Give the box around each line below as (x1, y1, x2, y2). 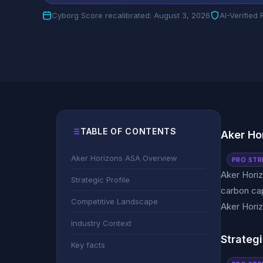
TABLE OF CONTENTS (80, 126, 177, 136)
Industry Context (71, 218, 131, 228)
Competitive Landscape (71, 197, 158, 206)
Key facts (71, 240, 105, 249)
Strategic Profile (71, 175, 130, 184)
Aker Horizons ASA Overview (71, 153, 177, 163)
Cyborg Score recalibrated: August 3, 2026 (52, 11, 210, 20)
